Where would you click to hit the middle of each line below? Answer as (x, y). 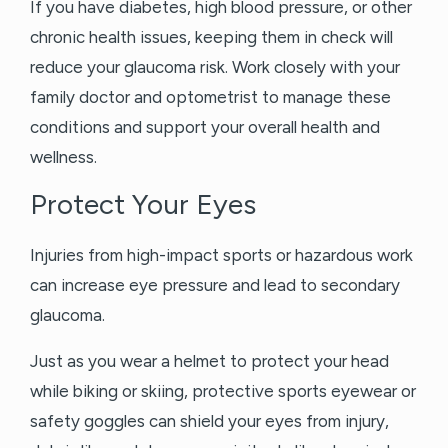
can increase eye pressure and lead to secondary (215, 285)
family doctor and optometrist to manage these (210, 97)
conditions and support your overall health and (205, 127)
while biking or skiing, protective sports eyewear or (223, 391)
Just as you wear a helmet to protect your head (209, 361)
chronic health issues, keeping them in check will (211, 37)
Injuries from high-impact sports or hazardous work (221, 255)
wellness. (65, 157)
